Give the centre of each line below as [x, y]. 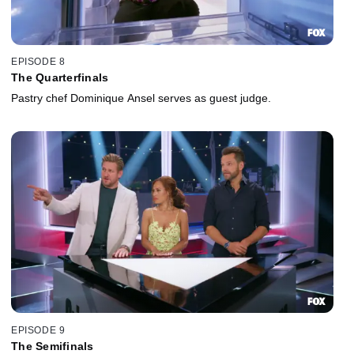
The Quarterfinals [60, 78]
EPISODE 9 [38, 330]
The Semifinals [53, 346]
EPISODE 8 [38, 62]
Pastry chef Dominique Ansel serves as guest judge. [141, 98]
